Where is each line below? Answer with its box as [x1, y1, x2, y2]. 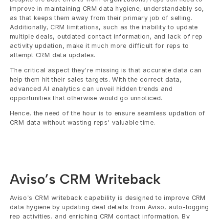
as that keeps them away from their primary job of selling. [10, 14, 193, 22]
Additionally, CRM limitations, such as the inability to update [10, 23, 198, 31]
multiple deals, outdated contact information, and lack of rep [10, 33, 203, 40]
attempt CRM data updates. [10, 51, 96, 59]
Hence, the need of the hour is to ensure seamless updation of [10, 109, 205, 117]
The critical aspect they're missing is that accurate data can [10, 66, 202, 74]
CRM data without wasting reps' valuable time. [10, 119, 155, 126]
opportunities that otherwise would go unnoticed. [10, 94, 165, 102]
